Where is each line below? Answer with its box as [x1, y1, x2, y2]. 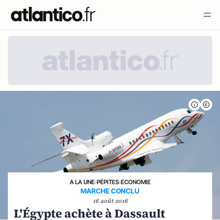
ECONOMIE [120, 178, 151, 186]
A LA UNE [69, 178, 95, 186]
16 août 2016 [92, 197, 128, 205]
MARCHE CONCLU [81, 187, 139, 195]
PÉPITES [96, 178, 119, 186]
